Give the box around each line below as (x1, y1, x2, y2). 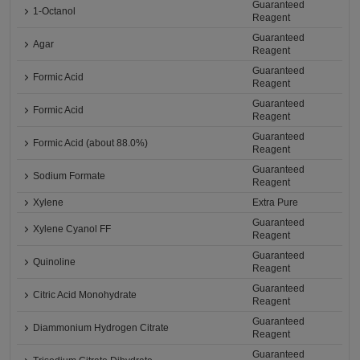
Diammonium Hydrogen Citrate (33, 322, 170, 334)
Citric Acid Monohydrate (33, 289, 137, 301)
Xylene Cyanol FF (33, 223, 112, 235)
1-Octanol (33, 6, 76, 18)
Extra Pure (252, 197, 299, 209)
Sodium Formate (33, 170, 106, 182)
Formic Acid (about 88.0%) (33, 137, 149, 149)
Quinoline (33, 256, 76, 268)
